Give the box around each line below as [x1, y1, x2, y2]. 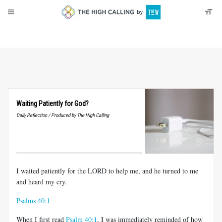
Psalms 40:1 [16, 195, 50, 205]
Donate [30, 29, 51, 37]
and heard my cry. [16, 176, 67, 186]
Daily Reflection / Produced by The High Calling [16, 112, 109, 118]
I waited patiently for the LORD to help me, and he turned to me [16, 166, 198, 175]
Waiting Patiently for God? [16, 100, 89, 108]
